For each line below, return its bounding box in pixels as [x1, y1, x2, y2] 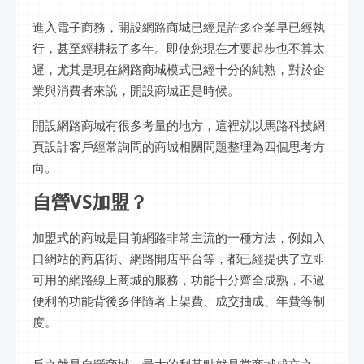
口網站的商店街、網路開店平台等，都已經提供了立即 [32, 249, 325, 266]
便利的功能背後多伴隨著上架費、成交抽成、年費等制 [32, 292, 325, 309]
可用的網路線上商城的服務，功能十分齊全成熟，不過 [32, 271, 325, 288]
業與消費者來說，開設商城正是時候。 [32, 82, 240, 99]
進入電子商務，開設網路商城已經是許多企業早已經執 [32, 19, 325, 36]
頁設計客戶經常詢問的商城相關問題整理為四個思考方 [32, 138, 325, 155]
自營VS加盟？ [32, 188, 148, 214]
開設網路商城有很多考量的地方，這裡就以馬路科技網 [32, 117, 325, 134]
